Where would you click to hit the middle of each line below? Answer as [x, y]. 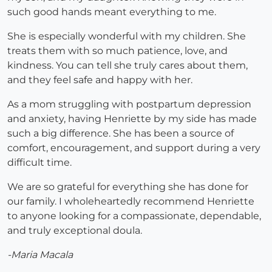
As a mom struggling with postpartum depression [129, 104]
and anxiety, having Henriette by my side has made [132, 119]
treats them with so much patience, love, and [117, 51]
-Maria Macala [40, 255]
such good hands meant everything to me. [112, 12]
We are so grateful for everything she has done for [128, 187]
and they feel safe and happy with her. [100, 80]
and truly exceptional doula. [75, 231]
